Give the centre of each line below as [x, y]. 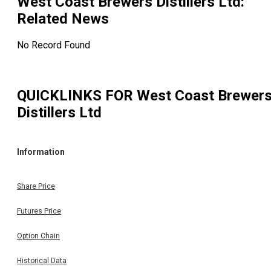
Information [41, 152]
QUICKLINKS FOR [77, 96]
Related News [63, 19]
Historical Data [42, 260]
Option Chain [38, 236]
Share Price [36, 186]
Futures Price [39, 211]
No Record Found [54, 45]
